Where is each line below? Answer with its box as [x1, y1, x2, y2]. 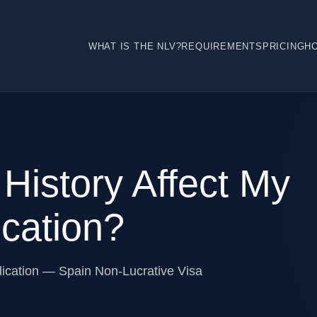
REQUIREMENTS [181, 41, 263, 52]
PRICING [262, 41, 305, 52]
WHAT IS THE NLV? [88, 41, 182, 52]
